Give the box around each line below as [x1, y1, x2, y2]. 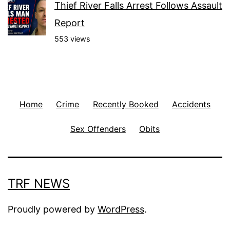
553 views [54, 34, 90, 43]
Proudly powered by [8, 203, 98, 215]
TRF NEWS [8, 176, 70, 191]
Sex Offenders [70, 123, 126, 134]
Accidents [172, 99, 211, 109]
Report [54, 17, 85, 28]
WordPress [98, 203, 144, 215]
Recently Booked [92, 99, 159, 109]
